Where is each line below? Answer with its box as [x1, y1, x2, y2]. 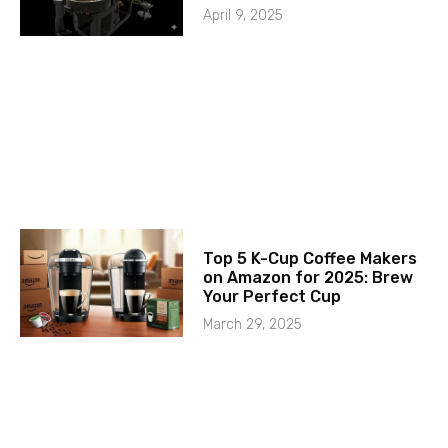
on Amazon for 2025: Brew [203, 267, 414, 287]
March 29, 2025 [203, 315, 303, 333]
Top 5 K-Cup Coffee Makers [203, 248, 418, 268]
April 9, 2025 [203, 6, 284, 24]
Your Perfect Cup [203, 286, 342, 306]
